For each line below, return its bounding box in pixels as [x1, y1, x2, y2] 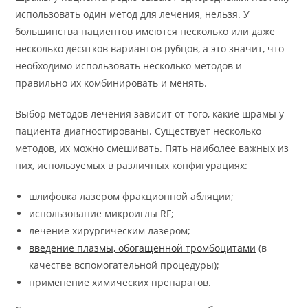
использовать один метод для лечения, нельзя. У [15, 7, 250, 21]
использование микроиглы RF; [29, 206, 175, 220]
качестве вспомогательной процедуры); [29, 258, 220, 272]
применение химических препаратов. [29, 275, 212, 289]
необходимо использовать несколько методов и [15, 58, 243, 72]
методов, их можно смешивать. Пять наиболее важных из [15, 141, 289, 155]
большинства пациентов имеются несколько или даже [15, 24, 276, 38]
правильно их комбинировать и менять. [15, 76, 208, 89]
